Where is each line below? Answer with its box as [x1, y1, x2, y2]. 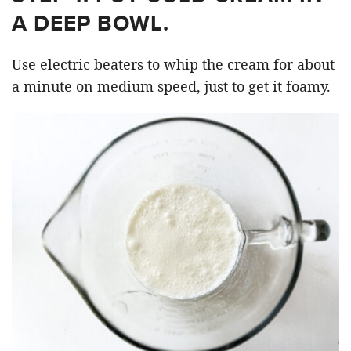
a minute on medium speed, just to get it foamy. [12, 77, 331, 96]
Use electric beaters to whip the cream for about [12, 55, 335, 74]
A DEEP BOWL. [12, 7, 169, 40]
